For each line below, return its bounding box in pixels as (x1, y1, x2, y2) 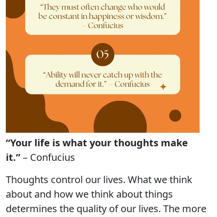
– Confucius (20, 151, 75, 164)
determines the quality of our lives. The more (6, 202, 206, 215)
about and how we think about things (6, 187, 173, 201)
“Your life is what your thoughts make (6, 136, 188, 149)
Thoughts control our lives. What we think (6, 173, 192, 186)
